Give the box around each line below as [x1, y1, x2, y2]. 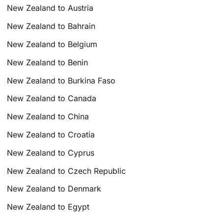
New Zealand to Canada [7, 93, 97, 104]
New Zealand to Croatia [7, 129, 95, 139]
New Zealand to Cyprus [7, 147, 95, 158]
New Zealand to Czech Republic [7, 165, 126, 176]
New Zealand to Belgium [7, 39, 98, 49]
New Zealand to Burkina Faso [7, 75, 116, 85]
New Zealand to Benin [7, 57, 88, 67]
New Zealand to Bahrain [7, 21, 96, 31]
